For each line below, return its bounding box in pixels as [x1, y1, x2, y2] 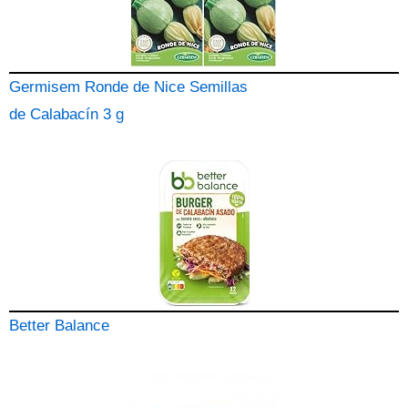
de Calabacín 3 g [9, 106, 124, 123]
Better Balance [9, 317, 109, 334]
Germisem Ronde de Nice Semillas [9, 78, 248, 96]
